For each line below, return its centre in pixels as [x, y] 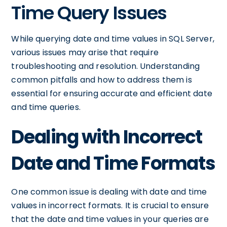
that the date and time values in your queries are [110, 219]
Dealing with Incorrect [107, 137]
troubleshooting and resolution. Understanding [106, 66]
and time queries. [46, 107]
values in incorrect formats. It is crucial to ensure [110, 205]
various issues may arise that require [85, 52]
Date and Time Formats [113, 163]
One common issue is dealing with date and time [109, 192]
